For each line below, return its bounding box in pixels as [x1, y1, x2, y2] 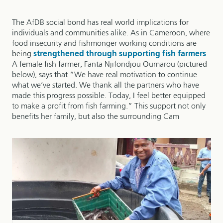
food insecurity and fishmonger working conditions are [12, 39, 197, 48]
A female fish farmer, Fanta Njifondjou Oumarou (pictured [12, 60, 207, 69]
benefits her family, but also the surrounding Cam [12, 112, 179, 121]
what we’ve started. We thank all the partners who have [12, 81, 199, 90]
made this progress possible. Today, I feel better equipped [12, 91, 206, 100]
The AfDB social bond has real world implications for [12, 18, 189, 27]
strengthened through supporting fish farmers [33, 49, 206, 58]
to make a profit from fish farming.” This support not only [12, 102, 206, 111]
